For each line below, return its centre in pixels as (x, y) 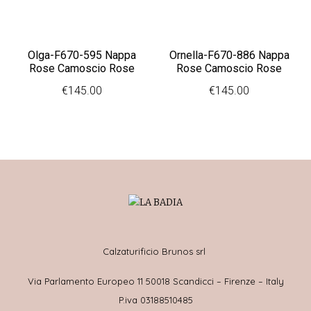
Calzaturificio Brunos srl (155, 252)
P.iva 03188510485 (155, 300)
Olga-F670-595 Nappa (82, 55)
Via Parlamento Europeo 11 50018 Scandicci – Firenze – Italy (155, 281)
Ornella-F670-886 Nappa (229, 55)
